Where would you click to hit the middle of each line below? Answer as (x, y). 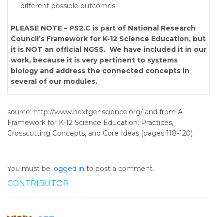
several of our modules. (54, 81)
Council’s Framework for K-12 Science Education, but (108, 39)
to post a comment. (119, 169)
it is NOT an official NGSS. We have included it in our (108, 49)
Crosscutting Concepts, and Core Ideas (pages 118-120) (100, 133)
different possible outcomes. (69, 6)
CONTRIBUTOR (38, 183)
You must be (30, 169)
